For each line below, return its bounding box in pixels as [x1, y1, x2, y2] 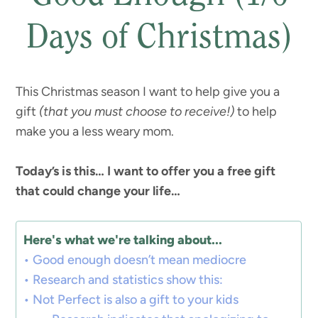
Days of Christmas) [26, 22, 292, 56]
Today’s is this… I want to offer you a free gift [16, 163, 276, 179]
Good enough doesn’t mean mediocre [33, 252, 246, 268]
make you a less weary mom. [16, 124, 175, 139]
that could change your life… [16, 183, 181, 199]
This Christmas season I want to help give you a [16, 84, 280, 99]
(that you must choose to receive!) [39, 104, 235, 119]
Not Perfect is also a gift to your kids [33, 292, 238, 307]
